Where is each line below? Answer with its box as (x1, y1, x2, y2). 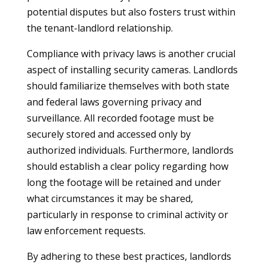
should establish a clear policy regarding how (26, 160, 228, 173)
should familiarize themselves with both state (26, 79, 229, 92)
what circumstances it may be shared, (26, 192, 193, 205)
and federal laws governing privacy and (26, 95, 201, 108)
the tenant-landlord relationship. (26, 21, 173, 35)
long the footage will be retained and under (26, 176, 221, 189)
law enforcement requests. (26, 224, 145, 237)
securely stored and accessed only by (26, 128, 191, 141)
